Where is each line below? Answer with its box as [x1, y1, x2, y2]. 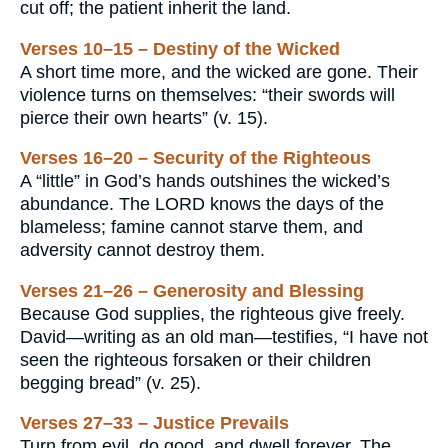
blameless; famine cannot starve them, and [20, 217, 363, 238]
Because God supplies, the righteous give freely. [20, 303, 405, 324]
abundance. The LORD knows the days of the [20, 194, 384, 215]
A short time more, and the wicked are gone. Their [20, 61, 418, 82]
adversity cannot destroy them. [20, 240, 265, 261]
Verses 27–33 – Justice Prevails [20, 413, 289, 434]
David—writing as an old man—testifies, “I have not [20, 326, 428, 347]
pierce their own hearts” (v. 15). [20, 107, 268, 128]
